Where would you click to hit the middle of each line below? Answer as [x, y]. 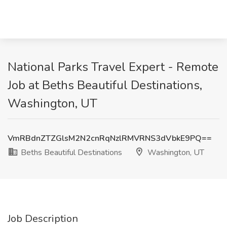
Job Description [43, 219]
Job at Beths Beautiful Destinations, [105, 85]
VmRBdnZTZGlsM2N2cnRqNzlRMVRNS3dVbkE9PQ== [110, 138]
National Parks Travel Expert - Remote [113, 67]
